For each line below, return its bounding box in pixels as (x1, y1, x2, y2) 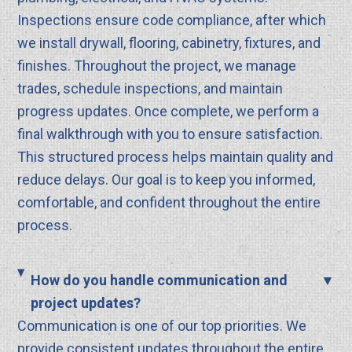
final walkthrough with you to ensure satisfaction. (17, 125, 324, 142)
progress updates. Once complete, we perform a (17, 102, 320, 119)
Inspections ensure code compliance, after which (17, 11, 327, 28)
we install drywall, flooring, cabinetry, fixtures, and (17, 34, 321, 51)
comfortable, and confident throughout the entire (17, 193, 321, 211)
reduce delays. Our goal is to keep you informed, (17, 170, 316, 188)
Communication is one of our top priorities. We (17, 317, 307, 334)
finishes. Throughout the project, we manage (17, 57, 297, 74)
